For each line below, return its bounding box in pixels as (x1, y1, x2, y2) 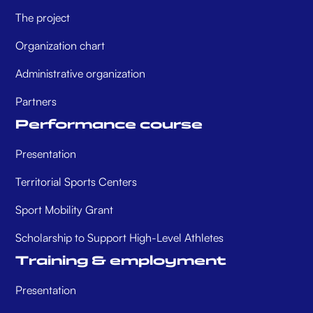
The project (15, 10, 71, 25)
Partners (15, 94, 57, 109)
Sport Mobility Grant (15, 203, 114, 217)
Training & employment (15, 253, 227, 269)
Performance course (15, 117, 203, 133)
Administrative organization (15, 66, 146, 81)
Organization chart (15, 38, 105, 53)
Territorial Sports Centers (15, 175, 138, 189)
